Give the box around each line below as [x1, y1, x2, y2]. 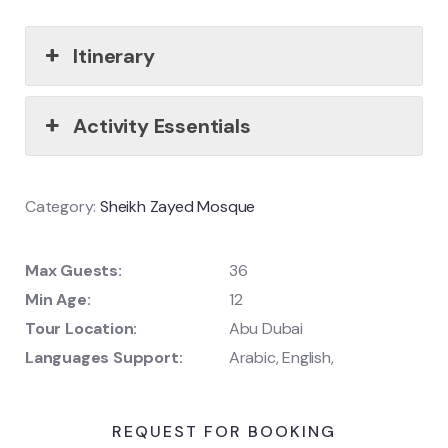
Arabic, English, [228, 346, 334, 368]
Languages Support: [25, 346, 183, 368]
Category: [25, 195, 97, 217]
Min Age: [25, 288, 91, 310]
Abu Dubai [228, 317, 304, 339]
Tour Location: [25, 317, 138, 339]
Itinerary [73, 42, 155, 69]
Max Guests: [25, 259, 122, 281]
